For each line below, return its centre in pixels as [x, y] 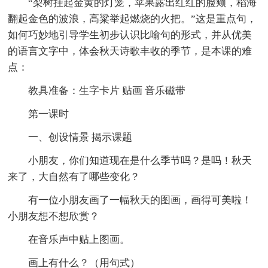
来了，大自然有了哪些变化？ [74, 176]
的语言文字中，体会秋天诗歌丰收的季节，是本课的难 [130, 51]
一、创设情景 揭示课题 [80, 137]
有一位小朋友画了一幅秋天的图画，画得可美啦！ [140, 200]
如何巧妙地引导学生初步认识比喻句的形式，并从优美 [130, 35]
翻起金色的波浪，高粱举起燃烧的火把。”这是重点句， [133, 19]
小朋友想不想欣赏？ [54, 216]
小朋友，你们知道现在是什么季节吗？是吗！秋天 [140, 160]
